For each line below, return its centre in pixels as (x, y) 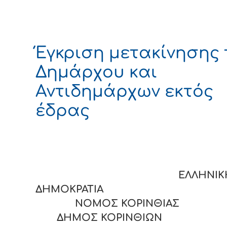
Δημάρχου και (96, 72)
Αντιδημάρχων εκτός (124, 91)
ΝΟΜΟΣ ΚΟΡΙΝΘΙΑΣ (120, 204)
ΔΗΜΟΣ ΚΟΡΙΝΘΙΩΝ (99, 218)
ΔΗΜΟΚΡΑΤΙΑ (127, 190)
